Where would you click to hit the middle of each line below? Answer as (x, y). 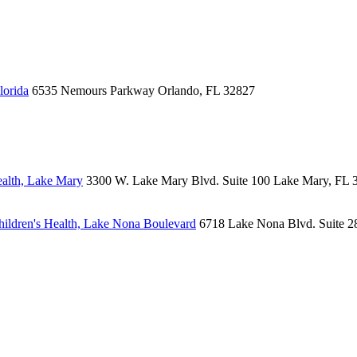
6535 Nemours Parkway (93, 90)
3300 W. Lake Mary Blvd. (153, 181)
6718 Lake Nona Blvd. (257, 224)
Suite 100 (246, 181)
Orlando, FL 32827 (206, 90)
